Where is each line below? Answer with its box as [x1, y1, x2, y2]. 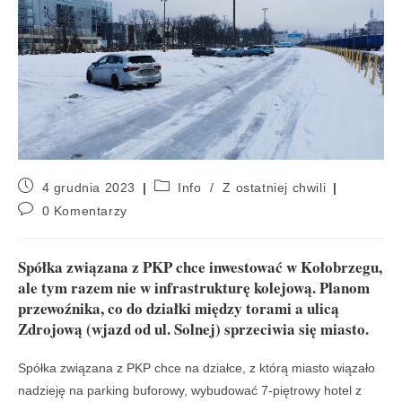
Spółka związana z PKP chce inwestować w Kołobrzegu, [18, 256, 382, 279]
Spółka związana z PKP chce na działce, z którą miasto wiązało [18, 361, 375, 376]
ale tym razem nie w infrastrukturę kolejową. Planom [18, 276, 370, 300]
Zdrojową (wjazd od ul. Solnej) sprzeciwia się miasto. [18, 318, 369, 341]
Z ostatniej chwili [223, 180, 327, 196]
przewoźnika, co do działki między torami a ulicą [18, 297, 339, 320]
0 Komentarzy [41, 204, 127, 219]
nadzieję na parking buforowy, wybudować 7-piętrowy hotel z [18, 383, 362, 398]
